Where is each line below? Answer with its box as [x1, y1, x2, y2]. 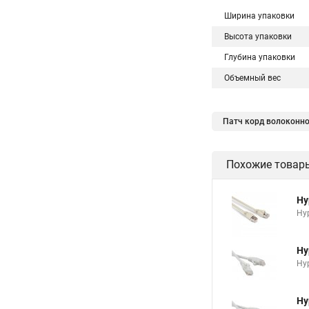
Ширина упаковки [224, 11, 295, 21]
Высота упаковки [224, 32, 292, 41]
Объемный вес [224, 73, 281, 83]
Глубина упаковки [224, 52, 295, 62]
